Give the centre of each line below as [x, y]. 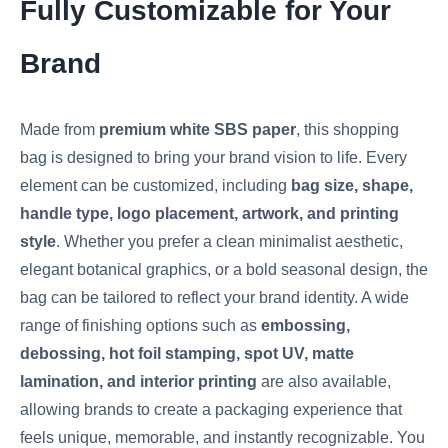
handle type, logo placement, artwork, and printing [209, 214]
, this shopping [347, 130]
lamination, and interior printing [138, 382]
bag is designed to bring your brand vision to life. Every [213, 158]
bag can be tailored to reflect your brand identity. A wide [214, 298]
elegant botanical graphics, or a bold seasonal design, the [224, 270]
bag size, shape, [352, 186]
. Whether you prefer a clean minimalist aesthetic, [229, 242]
